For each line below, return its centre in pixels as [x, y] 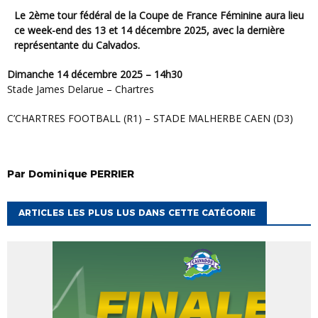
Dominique [58, 174]
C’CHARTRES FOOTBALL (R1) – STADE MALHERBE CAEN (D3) [154, 118]
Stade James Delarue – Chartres [81, 89]
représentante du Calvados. [77, 45]
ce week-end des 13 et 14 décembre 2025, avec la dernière [149, 30]
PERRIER [112, 174]
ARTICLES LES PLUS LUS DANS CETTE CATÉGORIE [137, 212]
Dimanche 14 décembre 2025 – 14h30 [99, 74]
